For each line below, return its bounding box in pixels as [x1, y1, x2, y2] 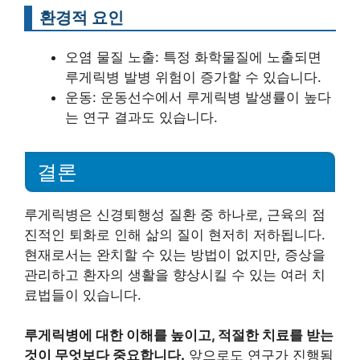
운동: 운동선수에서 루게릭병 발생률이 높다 [65, 89, 331, 105]
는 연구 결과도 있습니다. [65, 109, 218, 125]
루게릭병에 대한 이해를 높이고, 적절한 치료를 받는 [24, 327, 333, 344]
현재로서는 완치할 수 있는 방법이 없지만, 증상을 [24, 246, 325, 263]
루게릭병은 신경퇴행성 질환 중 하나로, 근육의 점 [24, 206, 325, 223]
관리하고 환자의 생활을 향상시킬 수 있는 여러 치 [24, 266, 325, 283]
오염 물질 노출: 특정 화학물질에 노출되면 [65, 49, 321, 65]
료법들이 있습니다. [24, 286, 141, 303]
